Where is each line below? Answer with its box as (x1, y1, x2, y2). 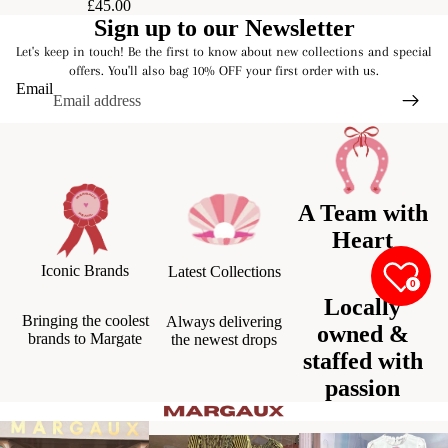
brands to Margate (28, 329, 143, 347)
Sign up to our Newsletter (93, 14, 355, 41)
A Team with (297, 200, 428, 227)
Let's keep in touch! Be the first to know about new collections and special (16, 43, 432, 59)
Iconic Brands (41, 261, 130, 279)
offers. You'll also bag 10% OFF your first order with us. (69, 62, 379, 78)
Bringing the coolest (21, 311, 149, 329)
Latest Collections (167, 262, 281, 280)
